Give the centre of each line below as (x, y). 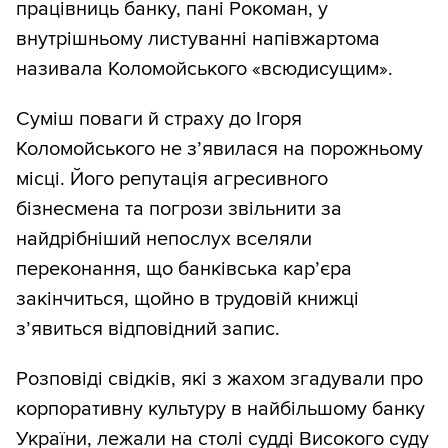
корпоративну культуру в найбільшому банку (220, 409)
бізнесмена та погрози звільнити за (179, 209)
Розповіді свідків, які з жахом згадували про (219, 379)
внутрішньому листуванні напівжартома (198, 39)
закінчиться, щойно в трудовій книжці (187, 299)
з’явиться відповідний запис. (148, 329)
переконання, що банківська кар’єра (184, 269)
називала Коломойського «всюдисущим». (204, 69)
